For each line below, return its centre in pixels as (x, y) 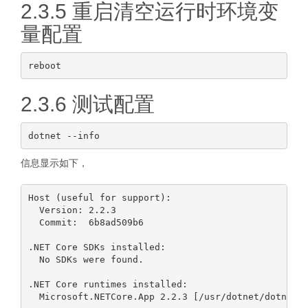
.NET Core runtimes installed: (108, 284)
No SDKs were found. (86, 259)
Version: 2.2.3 (72, 210)
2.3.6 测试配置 (88, 104)
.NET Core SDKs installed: (97, 247)
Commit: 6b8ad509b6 (86, 222)
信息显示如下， (54, 163)
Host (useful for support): (99, 197)
